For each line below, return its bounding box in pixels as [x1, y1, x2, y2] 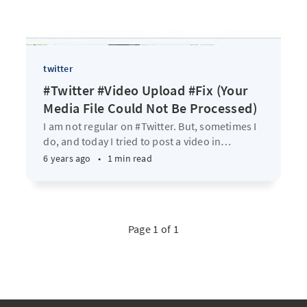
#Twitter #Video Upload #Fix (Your [43, 82, 248, 99]
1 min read [107, 152, 152, 164]
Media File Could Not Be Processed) [43, 99, 257, 116]
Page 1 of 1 [127, 222, 180, 236]
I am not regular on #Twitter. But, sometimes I [43, 119, 257, 133]
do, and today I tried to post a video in [43, 134, 221, 148]
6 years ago [43, 152, 91, 164]
